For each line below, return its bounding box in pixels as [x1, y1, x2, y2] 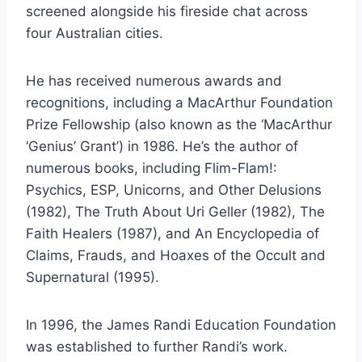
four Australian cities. [26, 24, 163, 41]
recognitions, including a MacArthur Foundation [26, 94, 333, 111]
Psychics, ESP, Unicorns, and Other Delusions [26, 181, 322, 198]
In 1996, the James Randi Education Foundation [26, 316, 336, 333]
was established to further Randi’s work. [26, 338, 288, 355]
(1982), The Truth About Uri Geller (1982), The [26, 203, 325, 220]
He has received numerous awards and [26, 72, 282, 89]
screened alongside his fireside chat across [26, 2, 308, 19]
